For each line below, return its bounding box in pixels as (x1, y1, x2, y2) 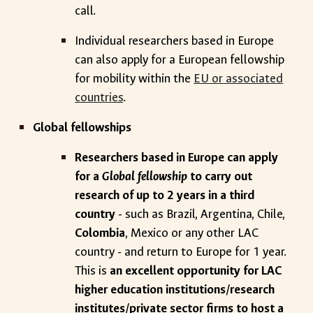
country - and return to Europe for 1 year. (75, 244, 287, 260)
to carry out (187, 168, 253, 184)
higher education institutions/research (75, 282, 275, 298)
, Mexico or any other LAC (125, 225, 259, 241)
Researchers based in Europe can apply (75, 150, 279, 166)
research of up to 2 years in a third (75, 187, 255, 203)
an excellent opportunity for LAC (110, 263, 283, 279)
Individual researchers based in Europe (75, 33, 275, 49)
